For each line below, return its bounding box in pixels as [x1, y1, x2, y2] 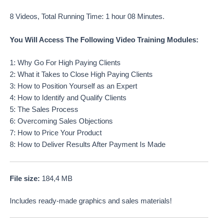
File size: [10, 175, 40, 183]
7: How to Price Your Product [10, 128, 102, 137]
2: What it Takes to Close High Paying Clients [10, 70, 153, 78]
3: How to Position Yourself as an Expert [10, 82, 137, 90]
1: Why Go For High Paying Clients [10, 58, 121, 67]
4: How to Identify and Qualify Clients [10, 93, 127, 102]
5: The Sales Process [10, 105, 78, 113]
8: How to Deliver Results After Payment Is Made [10, 140, 165, 148]
